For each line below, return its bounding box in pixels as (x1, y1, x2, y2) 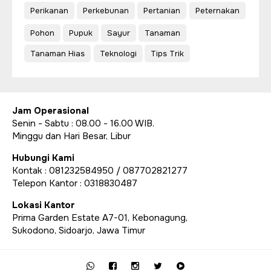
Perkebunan (83, 5, 129, 16)
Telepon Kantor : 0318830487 (12, 177, 137, 189)
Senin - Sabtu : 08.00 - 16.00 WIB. (12, 117, 154, 129)
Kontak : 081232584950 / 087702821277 (12, 164, 188, 177)
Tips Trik (151, 48, 184, 59)
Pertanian (143, 5, 180, 16)
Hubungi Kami (12, 151, 74, 164)
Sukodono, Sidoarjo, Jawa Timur (12, 224, 145, 237)
